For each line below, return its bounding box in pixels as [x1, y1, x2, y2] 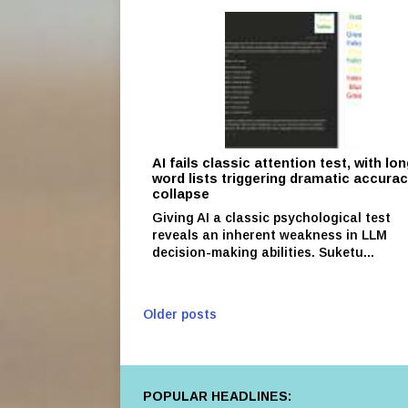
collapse [152, 186, 209, 201]
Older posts [143, 306, 217, 321]
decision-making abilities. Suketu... [152, 244, 374, 260]
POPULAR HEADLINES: [143, 388, 291, 403]
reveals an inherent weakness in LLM [152, 227, 387, 242]
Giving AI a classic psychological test [152, 209, 391, 225]
